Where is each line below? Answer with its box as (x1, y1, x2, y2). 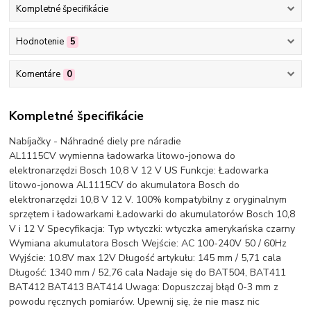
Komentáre (15, 68, 60, 81)
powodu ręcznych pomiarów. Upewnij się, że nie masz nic (9, 294, 260, 308)
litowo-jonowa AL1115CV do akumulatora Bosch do (9, 178, 240, 192)
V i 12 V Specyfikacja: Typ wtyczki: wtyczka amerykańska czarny (9, 221, 296, 235)
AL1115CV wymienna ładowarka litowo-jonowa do (9, 149, 236, 162)
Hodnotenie (15, 35, 64, 48)
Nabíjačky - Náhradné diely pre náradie (9, 134, 182, 148)
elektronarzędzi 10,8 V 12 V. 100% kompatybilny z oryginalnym (9, 192, 287, 206)
